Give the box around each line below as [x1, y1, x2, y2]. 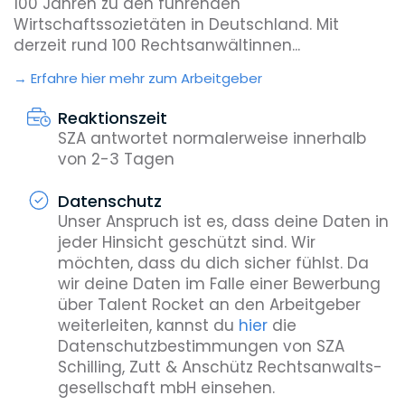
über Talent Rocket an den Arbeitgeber [57, 293, 361, 316]
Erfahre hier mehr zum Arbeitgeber [31, 68, 262, 88]
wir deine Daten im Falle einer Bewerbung [57, 272, 381, 295]
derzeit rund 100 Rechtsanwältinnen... [14, 33, 300, 56]
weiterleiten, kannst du [57, 314, 239, 336]
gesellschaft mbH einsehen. [57, 376, 275, 399]
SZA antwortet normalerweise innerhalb [57, 127, 366, 150]
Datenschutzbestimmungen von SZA [57, 334, 344, 357]
